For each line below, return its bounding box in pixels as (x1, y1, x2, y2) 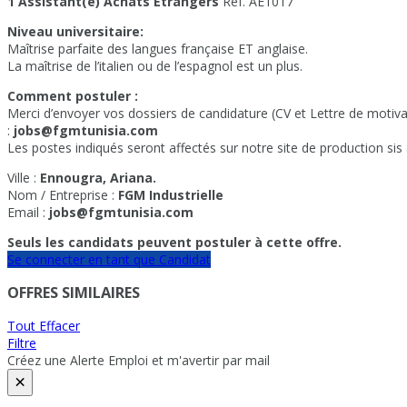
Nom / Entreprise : (7, 185, 118, 203)
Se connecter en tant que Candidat (7, 250, 211, 268)
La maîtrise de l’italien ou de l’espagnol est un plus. (7, 56, 303, 74)
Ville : (7, 168, 40, 186)
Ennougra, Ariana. (40, 168, 156, 186)
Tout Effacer (7, 317, 80, 335)
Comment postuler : (7, 86, 138, 104)
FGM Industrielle (118, 185, 223, 203)
